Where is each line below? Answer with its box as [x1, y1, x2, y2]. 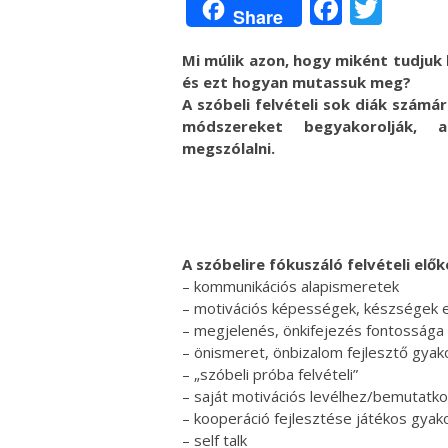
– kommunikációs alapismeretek [182, 275, 399, 296]
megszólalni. [182, 137, 275, 158]
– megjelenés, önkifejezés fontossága [182, 319, 444, 340]
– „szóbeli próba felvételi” [182, 363, 358, 384]
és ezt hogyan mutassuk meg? [182, 71, 411, 92]
